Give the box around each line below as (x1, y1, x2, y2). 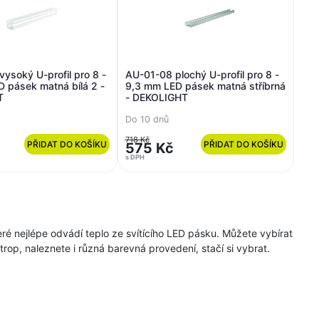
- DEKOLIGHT (125, 91, 188, 103)
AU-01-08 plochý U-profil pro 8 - (125, 68, 279, 80)
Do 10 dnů (125, 113, 169, 125)
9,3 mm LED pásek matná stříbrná (125, 80, 286, 92)
